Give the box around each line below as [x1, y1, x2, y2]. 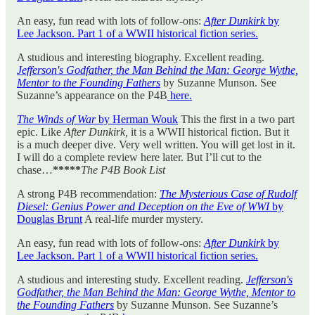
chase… [17, 164, 53, 176]
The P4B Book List [81, 164, 165, 176]
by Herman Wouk [96, 113, 178, 126]
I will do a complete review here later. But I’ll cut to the [17, 151, 262, 164]
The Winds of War [17, 113, 96, 126]
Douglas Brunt [17, 213, 82, 226]
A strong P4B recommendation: [17, 188, 160, 200]
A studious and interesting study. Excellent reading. [17, 274, 246, 286]
